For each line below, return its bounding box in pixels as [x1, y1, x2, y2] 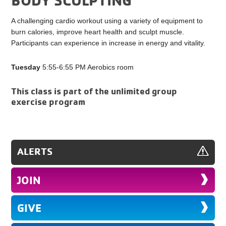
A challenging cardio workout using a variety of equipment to [11, 17, 203, 25]
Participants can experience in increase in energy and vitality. [11, 39, 206, 47]
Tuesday [11, 63, 41, 72]
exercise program [11, 96, 86, 107]
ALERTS [17, 145, 53, 158]
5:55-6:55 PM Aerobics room [40, 63, 134, 72]
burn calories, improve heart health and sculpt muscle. [11, 28, 185, 36]
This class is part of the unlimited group [11, 85, 178, 97]
